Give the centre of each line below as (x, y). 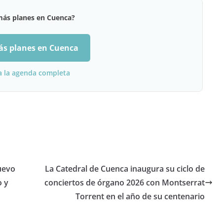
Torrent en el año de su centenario (140, 196)
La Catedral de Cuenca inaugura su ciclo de (125, 169)
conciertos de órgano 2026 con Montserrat (125, 183)
